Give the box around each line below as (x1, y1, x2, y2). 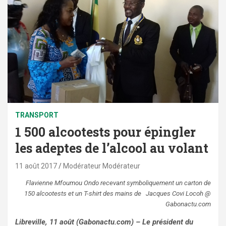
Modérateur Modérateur (63, 162, 140, 171)
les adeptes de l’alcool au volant (15, 140, 208, 157)
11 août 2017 (15, 162, 57, 171)
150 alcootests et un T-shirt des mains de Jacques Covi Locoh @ (24, 190, 211, 198)
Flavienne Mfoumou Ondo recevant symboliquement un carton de (26, 179, 211, 187)
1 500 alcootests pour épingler (15, 124, 196, 141)
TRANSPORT (15, 111, 59, 120)
